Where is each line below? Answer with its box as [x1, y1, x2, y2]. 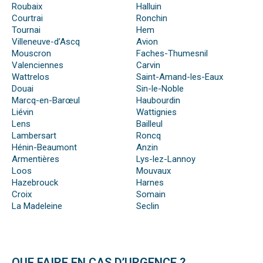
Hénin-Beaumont [12, 142, 77, 153]
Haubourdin [136, 95, 180, 106]
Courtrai [12, 13, 43, 24]
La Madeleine [12, 201, 62, 212]
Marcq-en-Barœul [12, 95, 80, 106]
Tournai [12, 25, 41, 36]
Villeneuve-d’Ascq [12, 36, 80, 48]
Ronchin [136, 13, 167, 24]
